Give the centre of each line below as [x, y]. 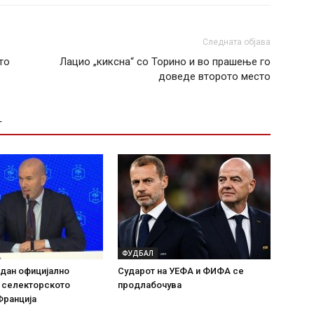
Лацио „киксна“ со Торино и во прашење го [165, 61]
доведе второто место [214, 76]
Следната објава [237, 42]
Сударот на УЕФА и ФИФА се [181, 271]
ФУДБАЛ [138, 253]
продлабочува [150, 285]
